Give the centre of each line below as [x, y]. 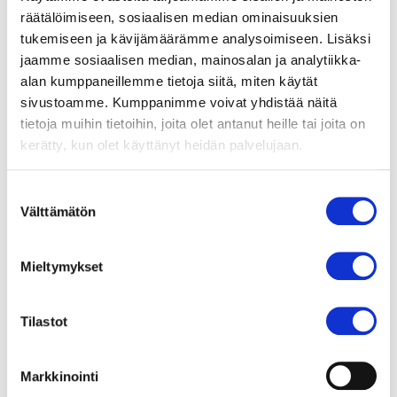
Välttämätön [58, 211]
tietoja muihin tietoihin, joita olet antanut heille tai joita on [193, 123]
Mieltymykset [62, 266]
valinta [25, 214]
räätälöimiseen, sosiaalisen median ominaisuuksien [179, 17]
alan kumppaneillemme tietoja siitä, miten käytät [169, 81]
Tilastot [44, 321]
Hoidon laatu [85, 354]
